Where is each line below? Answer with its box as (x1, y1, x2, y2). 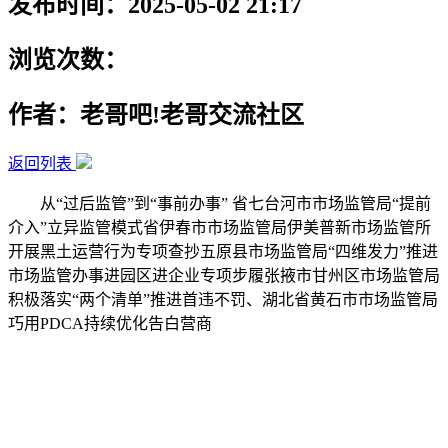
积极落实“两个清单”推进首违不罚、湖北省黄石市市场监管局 (8, 290, 438, 308)
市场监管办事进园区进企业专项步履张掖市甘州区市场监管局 (8, 266, 440, 284)
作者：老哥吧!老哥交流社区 (8, 101, 304, 128)
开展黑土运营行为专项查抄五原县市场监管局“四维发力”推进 (8, 242, 438, 260)
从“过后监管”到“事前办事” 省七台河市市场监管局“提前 (8, 194, 431, 212)
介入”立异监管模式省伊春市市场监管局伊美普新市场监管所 (8, 218, 431, 236)
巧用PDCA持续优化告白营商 (8, 314, 212, 332)
